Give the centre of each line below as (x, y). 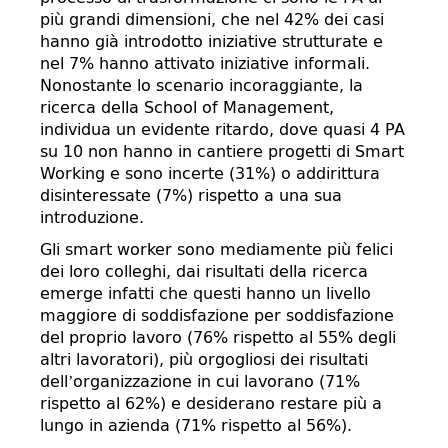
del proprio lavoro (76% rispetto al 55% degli (218, 337)
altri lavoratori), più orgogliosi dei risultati (204, 359)
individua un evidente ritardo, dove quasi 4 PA (222, 129)
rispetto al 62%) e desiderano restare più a (211, 403)
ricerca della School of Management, (187, 107)
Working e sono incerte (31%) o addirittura (210, 173)
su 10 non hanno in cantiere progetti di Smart (222, 151)
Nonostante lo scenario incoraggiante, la (201, 85)
